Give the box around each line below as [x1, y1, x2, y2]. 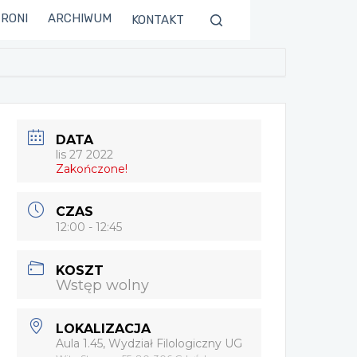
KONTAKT [131, 13, 185, 27]
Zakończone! [56, 161, 128, 176]
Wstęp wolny [56, 276, 150, 294]
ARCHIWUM [48, 11, 112, 25]
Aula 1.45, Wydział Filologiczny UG [56, 335, 243, 351]
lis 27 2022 [56, 147, 114, 162]
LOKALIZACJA [56, 320, 151, 336]
